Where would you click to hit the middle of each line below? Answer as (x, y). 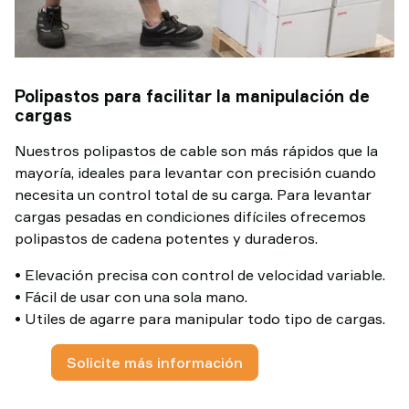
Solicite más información (155, 362)
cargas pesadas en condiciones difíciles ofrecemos (190, 216)
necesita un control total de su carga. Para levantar (193, 194)
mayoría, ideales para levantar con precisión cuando (195, 173)
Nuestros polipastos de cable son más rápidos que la (196, 151)
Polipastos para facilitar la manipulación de (192, 96)
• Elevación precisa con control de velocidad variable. (200, 275)
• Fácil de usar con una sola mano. (131, 297)
